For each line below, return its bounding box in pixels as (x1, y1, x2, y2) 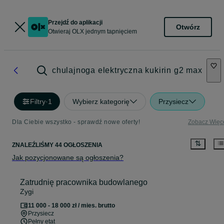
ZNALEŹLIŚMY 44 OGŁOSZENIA (12, 141, 102, 149)
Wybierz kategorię (72, 97, 129, 105)
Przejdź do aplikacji (48, 19, 102, 26)
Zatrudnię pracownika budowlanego (20, 178, 147, 187)
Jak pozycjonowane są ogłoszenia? (12, 153, 123, 162)
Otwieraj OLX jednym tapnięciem (48, 28, 137, 35)
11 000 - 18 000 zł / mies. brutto (28, 202, 115, 209)
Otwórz (176, 22, 200, 31)
